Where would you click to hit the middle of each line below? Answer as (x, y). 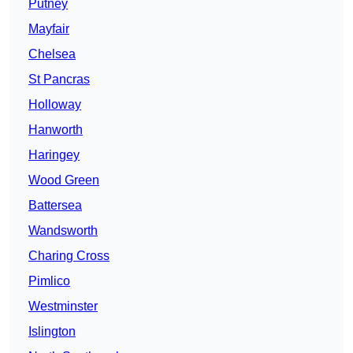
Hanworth (56, 130)
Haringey (54, 155)
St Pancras (59, 80)
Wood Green (64, 180)
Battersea (55, 206)
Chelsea (52, 54)
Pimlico (49, 281)
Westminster (63, 307)
